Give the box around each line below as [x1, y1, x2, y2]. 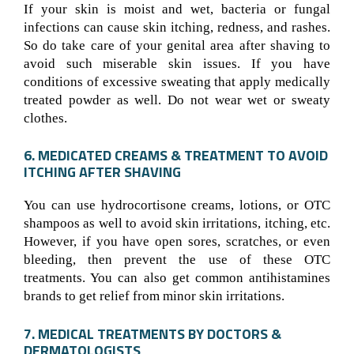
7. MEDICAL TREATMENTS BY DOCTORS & [24, 322, 281, 345]
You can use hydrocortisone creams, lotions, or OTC [24, 198, 330, 213]
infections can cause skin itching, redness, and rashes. [24, 19, 330, 35]
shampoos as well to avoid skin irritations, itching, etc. [24, 216, 330, 232]
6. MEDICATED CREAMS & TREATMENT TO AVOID [24, 145, 328, 167]
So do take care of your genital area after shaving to [24, 37, 330, 53]
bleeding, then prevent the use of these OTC [24, 252, 330, 268]
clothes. [24, 110, 67, 126]
